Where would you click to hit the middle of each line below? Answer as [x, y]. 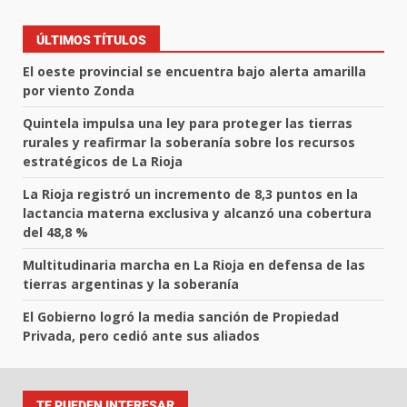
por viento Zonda [79, 91]
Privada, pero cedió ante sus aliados [141, 336]
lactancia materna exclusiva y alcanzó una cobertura [197, 213]
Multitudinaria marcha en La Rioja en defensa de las [194, 265]
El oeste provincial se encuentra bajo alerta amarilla [194, 72]
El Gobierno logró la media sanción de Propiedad [181, 317]
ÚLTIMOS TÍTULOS [91, 40]
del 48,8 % [55, 233]
